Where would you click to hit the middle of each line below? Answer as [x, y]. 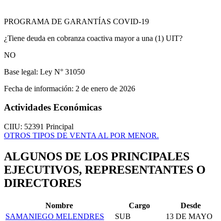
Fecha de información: [39, 88]
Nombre [59, 205]
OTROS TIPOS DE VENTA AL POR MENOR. [81, 136]
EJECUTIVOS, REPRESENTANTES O [105, 170]
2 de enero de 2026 [104, 88]
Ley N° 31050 [61, 72]
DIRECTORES [43, 183]
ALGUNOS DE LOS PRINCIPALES [97, 157]
